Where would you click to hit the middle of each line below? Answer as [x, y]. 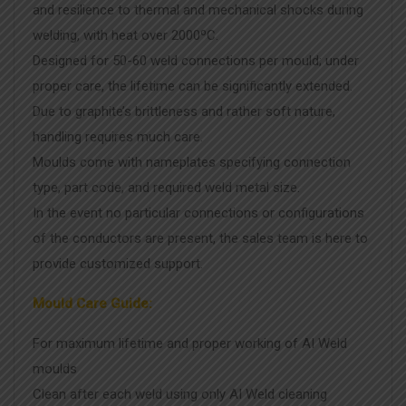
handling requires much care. [118, 137]
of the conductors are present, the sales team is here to [200, 238]
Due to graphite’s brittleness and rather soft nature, [184, 111]
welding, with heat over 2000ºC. [126, 35]
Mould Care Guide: [92, 304]
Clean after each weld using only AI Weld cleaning [180, 394]
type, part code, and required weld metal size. [166, 188]
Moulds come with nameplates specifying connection [192, 162]
